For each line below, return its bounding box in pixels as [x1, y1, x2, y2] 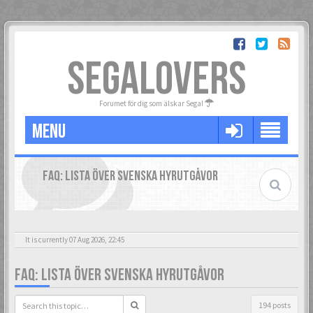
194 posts [259, 300, 291, 310]
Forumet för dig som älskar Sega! [99, 99, 205, 108]
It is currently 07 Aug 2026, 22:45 [25, 235, 124, 245]
